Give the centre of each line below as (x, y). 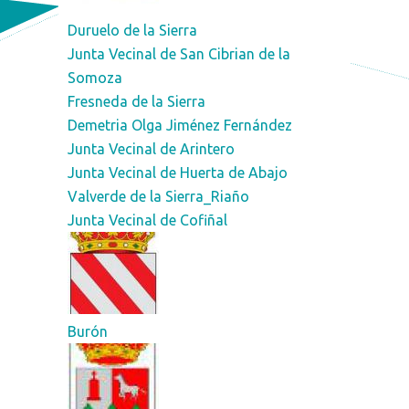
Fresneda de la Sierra (136, 101)
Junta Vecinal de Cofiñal (147, 220)
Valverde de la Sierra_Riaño (158, 196)
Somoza (94, 77)
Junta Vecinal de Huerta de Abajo (177, 172)
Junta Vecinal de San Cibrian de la (178, 53)
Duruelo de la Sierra (132, 30)
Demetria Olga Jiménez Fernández (179, 125)
